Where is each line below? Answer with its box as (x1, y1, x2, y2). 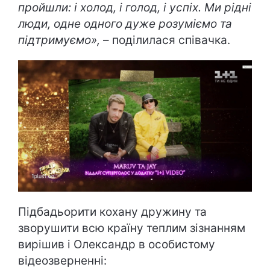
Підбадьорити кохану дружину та (18, 205, 207, 219)
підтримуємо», (18, 33, 103, 48)
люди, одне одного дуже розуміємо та (18, 17, 232, 31)
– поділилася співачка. (103, 33, 230, 48)
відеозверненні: (18, 254, 107, 268)
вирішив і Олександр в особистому (18, 237, 215, 252)
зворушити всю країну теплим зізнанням (18, 221, 245, 236)
